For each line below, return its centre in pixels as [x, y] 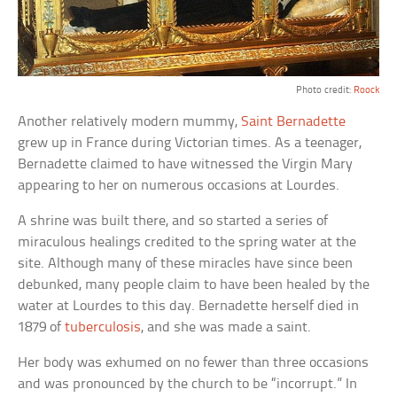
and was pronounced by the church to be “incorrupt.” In [188, 384]
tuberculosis [103, 327]
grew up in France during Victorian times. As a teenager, [190, 143]
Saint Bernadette [294, 121]
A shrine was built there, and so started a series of [173, 221]
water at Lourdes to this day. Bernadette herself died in [189, 306]
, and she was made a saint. [226, 327]
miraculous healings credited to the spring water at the [187, 242]
